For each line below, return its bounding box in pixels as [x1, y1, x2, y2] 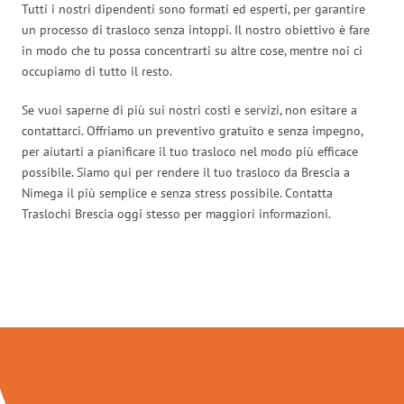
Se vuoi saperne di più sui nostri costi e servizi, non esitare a [22, 101, 357, 118]
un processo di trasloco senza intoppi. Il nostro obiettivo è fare [22, 21, 370, 38]
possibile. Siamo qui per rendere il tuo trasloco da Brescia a [22, 163, 350, 180]
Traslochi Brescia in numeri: [56, 271, 348, 307]
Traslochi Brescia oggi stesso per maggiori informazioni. [22, 205, 331, 222]
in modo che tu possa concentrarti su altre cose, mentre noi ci [22, 41, 363, 59]
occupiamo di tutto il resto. [22, 62, 172, 79]
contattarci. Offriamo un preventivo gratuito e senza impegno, [22, 122, 363, 139]
